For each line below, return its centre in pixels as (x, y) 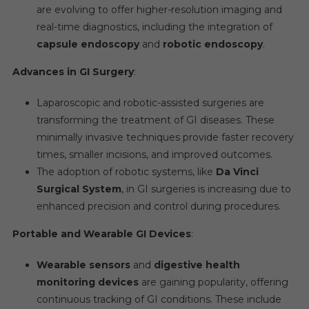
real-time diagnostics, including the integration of (154, 27)
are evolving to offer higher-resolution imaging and (159, 10)
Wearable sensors (83, 265)
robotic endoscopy (212, 44)
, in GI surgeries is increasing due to (206, 189)
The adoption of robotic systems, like (126, 172)
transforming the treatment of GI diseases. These (155, 120)
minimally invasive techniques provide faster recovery (165, 137)
